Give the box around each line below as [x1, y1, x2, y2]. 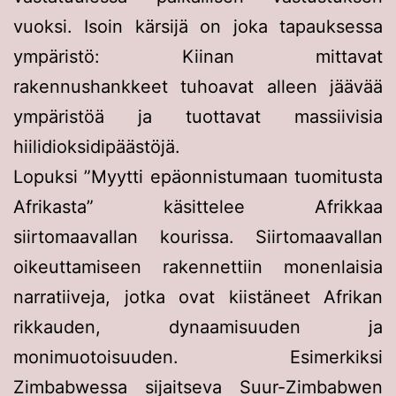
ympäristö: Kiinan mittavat [13, 45, 383, 67]
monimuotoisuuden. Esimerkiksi [13, 346, 383, 368]
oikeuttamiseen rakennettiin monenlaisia [13, 255, 383, 278]
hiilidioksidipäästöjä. [13, 135, 180, 157]
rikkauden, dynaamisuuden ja [13, 316, 383, 338]
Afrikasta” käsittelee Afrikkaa [13, 195, 383, 217]
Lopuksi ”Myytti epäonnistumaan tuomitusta [13, 165, 383, 187]
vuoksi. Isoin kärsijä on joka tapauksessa [13, 15, 383, 37]
